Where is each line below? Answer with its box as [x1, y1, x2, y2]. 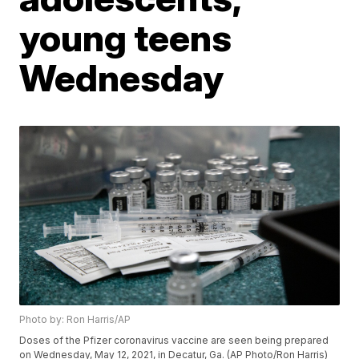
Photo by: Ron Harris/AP [19, 313, 131, 326]
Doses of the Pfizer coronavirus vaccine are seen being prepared [19, 334, 329, 347]
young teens [19, 15, 232, 60]
